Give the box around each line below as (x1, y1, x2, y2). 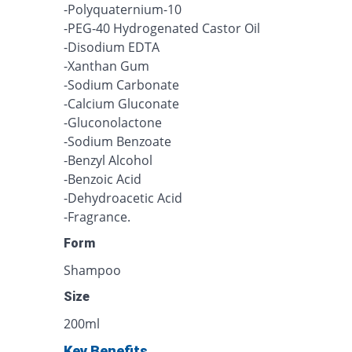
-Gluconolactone (64, 114, 163, 131)
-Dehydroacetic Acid (64, 189, 183, 207)
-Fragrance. (64, 208, 131, 225)
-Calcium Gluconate (64, 95, 180, 112)
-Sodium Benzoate (64, 133, 172, 150)
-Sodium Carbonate (64, 76, 180, 93)
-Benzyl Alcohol (64, 152, 153, 169)
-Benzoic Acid (64, 170, 142, 188)
